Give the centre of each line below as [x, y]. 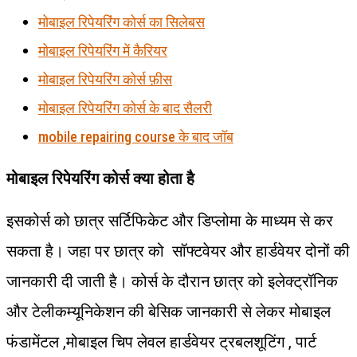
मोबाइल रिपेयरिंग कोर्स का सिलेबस [122, 22]
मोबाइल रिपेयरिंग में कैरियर [103, 50]
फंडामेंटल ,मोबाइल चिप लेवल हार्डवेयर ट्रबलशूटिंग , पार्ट [161, 341]
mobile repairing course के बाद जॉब [136, 136]
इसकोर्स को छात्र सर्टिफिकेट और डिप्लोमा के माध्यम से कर [170, 220]
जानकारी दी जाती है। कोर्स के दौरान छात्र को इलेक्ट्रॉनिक [172, 281]
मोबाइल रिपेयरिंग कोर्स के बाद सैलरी [125, 108]
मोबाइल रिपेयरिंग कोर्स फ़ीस [105, 79]
